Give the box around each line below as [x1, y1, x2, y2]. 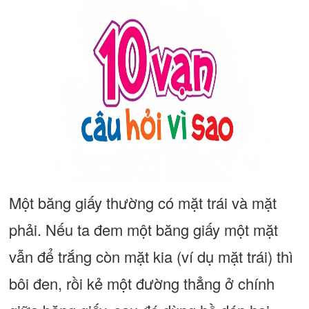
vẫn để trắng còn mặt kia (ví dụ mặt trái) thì [8, 246, 293, 267]
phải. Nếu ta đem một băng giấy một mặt [8, 219, 278, 240]
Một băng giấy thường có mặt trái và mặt [8, 192, 277, 213]
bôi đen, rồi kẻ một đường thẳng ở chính [8, 272, 275, 294]
